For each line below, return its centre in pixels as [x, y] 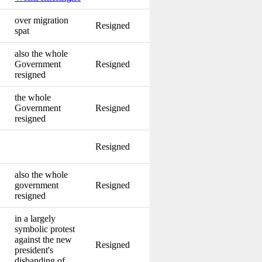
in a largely [35, 218]
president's [34, 250]
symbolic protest [45, 229]
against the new [43, 239]
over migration [42, 20]
